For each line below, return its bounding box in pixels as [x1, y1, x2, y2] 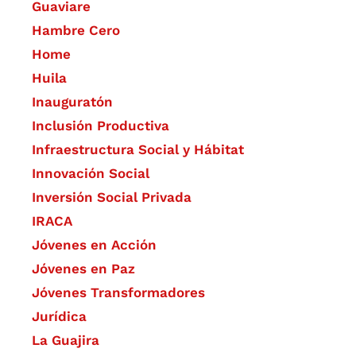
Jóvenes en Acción [32, 236, 157, 253]
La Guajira [32, 331, 99, 348]
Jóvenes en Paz [32, 260, 135, 277]
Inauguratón [32, 93, 113, 110]
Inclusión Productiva [32, 117, 169, 133]
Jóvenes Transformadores [32, 284, 205, 300]
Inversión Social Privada [32, 188, 192, 205]
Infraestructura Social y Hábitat [32, 141, 244, 157]
